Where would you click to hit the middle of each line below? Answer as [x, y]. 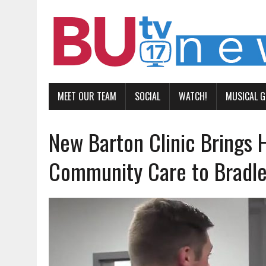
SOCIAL [148, 96]
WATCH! [193, 96]
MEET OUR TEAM [87, 96]
